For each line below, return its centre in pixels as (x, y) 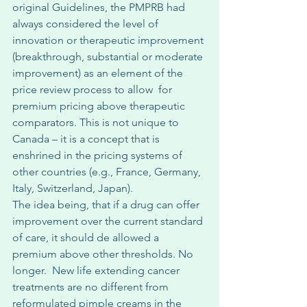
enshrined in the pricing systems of (99, 155)
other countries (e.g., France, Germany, (108, 172)
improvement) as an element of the (99, 73)
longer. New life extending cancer (97, 270)
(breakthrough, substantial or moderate (109, 57)
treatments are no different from (92, 287)
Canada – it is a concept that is (87, 139)
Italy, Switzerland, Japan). (74, 188)
